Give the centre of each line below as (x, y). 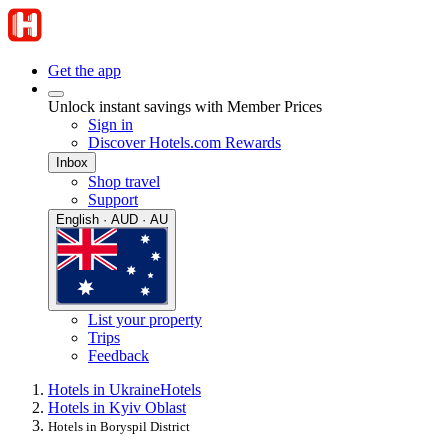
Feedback (118, 356)
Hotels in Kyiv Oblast (117, 408)
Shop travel (124, 181)
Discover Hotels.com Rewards (184, 142)
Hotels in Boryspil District (119, 427)
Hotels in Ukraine (104, 390)
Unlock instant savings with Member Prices (185, 106)
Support (113, 199)
